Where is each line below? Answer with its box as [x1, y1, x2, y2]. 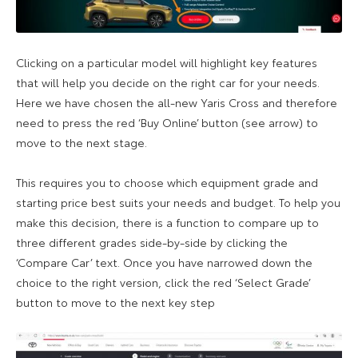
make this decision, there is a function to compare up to [16, 214, 319, 231]
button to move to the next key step [16, 294, 215, 311]
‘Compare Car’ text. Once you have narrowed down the [16, 254, 312, 271]
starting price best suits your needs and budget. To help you [16, 194, 340, 211]
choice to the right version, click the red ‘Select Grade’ [16, 274, 310, 291]
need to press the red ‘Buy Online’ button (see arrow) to [16, 114, 318, 131]
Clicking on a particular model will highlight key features [16, 54, 317, 71]
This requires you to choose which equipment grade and [16, 174, 318, 191]
